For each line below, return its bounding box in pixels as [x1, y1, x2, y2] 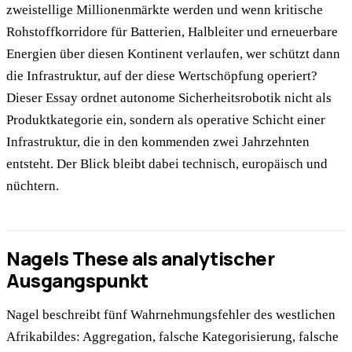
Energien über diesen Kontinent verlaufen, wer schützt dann [6, 46, 340, 62]
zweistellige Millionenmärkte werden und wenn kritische [6, 2, 323, 18]
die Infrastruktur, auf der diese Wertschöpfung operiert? [6, 68, 317, 84]
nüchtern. [6, 178, 59, 194]
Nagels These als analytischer [6, 244, 275, 271]
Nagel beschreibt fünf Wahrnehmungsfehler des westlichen [6, 306, 335, 322]
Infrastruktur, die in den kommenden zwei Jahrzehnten [6, 134, 310, 150]
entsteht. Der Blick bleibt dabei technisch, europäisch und [6, 156, 328, 172]
